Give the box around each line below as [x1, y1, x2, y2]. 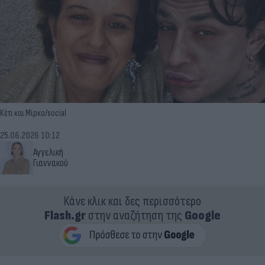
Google [185, 207, 221, 224]
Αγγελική [33, 146, 63, 159]
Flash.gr [44, 207, 86, 224]
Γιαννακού [33, 157, 68, 169]
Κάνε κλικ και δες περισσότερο [64, 193, 201, 209]
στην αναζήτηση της [86, 207, 185, 224]
